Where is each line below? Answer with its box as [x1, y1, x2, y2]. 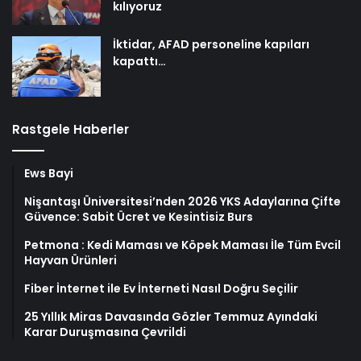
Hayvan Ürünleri [24, 252, 117, 269]
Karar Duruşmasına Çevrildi [24, 324, 186, 341]
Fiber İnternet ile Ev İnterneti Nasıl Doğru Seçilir [24, 280, 298, 297]
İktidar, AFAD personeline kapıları [113, 36, 309, 53]
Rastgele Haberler [12, 121, 129, 139]
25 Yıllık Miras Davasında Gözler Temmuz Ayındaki [24, 309, 317, 326]
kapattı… [113, 53, 166, 70]
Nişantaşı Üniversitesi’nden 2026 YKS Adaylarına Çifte [24, 193, 341, 210]
